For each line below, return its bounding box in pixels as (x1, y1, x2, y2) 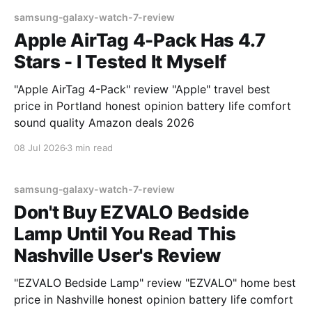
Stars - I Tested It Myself (14, 51, 226, 72)
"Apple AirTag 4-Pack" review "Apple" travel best (14, 82, 270, 96)
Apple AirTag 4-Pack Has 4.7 (14, 29, 266, 51)
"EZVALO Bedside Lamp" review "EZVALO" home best (14, 276, 296, 290)
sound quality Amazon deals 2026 (14, 116, 194, 130)
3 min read (67, 142, 113, 153)
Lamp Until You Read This (14, 223, 236, 244)
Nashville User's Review (14, 244, 221, 266)
